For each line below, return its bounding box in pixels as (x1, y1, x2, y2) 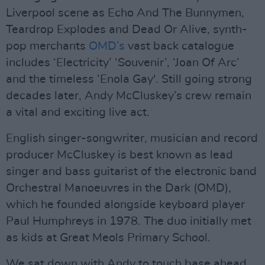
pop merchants (6, 40, 89, 52)
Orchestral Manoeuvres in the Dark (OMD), (6, 182, 231, 194)
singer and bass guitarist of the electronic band (6, 166, 257, 177)
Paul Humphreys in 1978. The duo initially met (6, 215, 251, 227)
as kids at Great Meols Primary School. (6, 232, 211, 244)
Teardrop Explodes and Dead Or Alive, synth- (6, 24, 247, 35)
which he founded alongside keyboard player (6, 199, 245, 211)
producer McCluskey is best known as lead (6, 149, 233, 161)
